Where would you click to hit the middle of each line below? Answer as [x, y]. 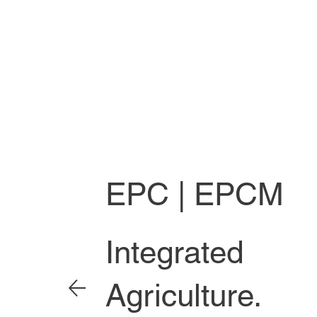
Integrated [175, 253]
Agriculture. [184, 296]
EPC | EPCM [195, 194]
